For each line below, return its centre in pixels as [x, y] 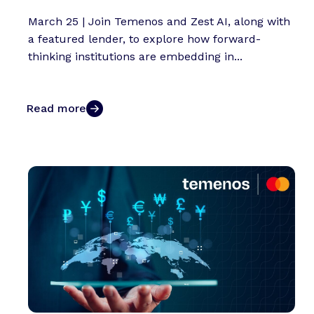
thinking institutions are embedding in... [135, 57]
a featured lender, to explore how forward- [144, 39]
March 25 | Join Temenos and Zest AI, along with [159, 22]
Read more [56, 109]
